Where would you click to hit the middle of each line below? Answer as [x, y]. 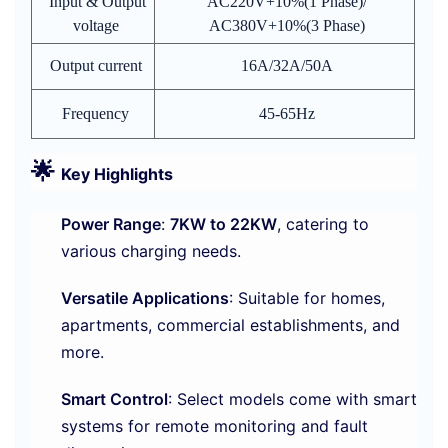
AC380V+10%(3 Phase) [287, 26]
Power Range [111, 224]
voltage [95, 26]
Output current [95, 66]
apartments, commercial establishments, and [230, 325]
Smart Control [114, 399]
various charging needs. [151, 251]
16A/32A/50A [287, 66]
